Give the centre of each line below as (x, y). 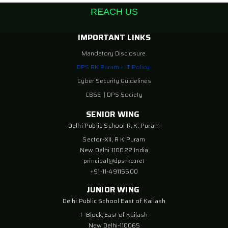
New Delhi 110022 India (114, 150)
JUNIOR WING (114, 190)
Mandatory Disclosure (113, 53)
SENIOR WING (114, 114)
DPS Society (125, 94)
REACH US (114, 11)
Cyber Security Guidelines (114, 81)
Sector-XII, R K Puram (114, 139)
